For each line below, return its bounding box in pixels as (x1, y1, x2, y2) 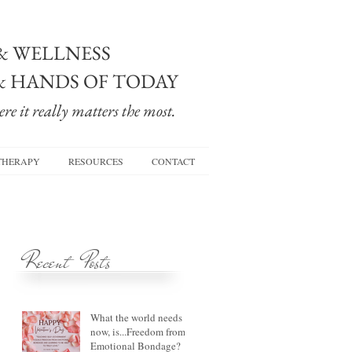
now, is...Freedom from (90, 324, 185, 339)
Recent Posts (24, 247, 111, 277)
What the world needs (90, 310, 182, 324)
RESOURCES (68, 155, 123, 167)
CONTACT (152, 155, 195, 167)
